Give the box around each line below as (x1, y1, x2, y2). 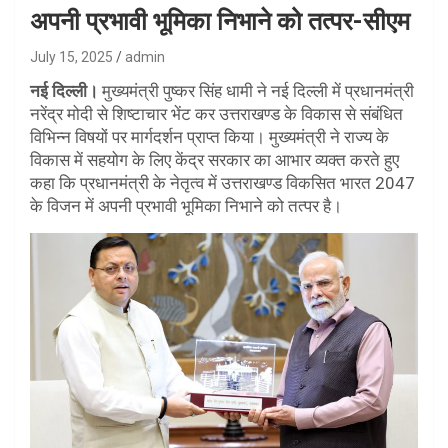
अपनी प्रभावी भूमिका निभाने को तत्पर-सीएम (30, 7, 410, 36)
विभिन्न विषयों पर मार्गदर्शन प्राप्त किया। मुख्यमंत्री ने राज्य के (30, 127, 389, 147)
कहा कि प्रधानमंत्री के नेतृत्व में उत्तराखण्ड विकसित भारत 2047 (30, 173, 415, 193)
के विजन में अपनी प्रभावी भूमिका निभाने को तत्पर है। (30, 196, 342, 216)
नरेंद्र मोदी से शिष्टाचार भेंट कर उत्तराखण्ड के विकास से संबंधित (30, 104, 403, 124)
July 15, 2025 (30, 49, 113, 65)
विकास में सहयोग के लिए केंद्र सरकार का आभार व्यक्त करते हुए (30, 150, 399, 170)
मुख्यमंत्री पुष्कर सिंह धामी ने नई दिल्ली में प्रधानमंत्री (98, 81, 414, 101)
